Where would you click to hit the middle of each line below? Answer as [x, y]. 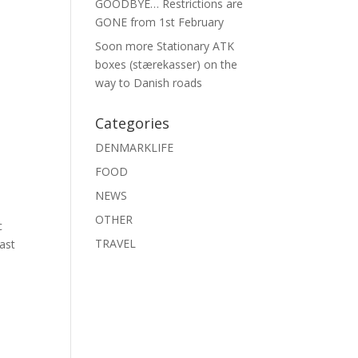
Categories [133, 123]
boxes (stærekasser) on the [167, 64]
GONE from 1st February [160, 22]
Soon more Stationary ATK [165, 46]
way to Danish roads [149, 83]
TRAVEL [116, 243]
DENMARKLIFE [135, 147]
